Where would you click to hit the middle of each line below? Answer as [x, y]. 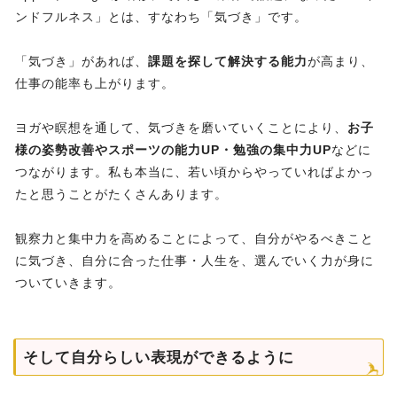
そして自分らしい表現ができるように [159, 358]
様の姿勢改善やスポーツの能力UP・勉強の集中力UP [173, 150]
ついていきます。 [68, 283]
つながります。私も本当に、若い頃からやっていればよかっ [195, 172]
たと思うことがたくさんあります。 [121, 195]
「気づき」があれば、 [82, 62]
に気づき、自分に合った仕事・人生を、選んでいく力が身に [195, 261]
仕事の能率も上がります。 [95, 84]
